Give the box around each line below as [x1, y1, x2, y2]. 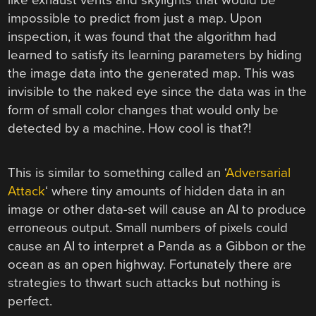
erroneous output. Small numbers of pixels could [8, 220, 288, 236]
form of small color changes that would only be [8, 102, 279, 118]
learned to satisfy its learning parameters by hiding [8, 47, 303, 63]
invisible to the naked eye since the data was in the [8, 83, 308, 99]
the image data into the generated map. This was [8, 65, 296, 81]
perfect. [8, 293, 53, 310]
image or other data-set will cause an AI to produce [8, 202, 307, 218]
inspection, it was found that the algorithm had [8, 28, 277, 44]
